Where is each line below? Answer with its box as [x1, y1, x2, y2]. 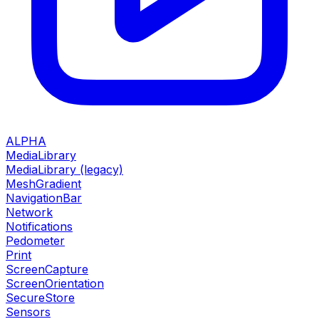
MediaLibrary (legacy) [6, 162, 123, 177]
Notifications [6, 219, 73, 234]
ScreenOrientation [6, 276, 104, 291]
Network [6, 204, 53, 219]
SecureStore [6, 290, 75, 305]
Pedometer [6, 233, 65, 248]
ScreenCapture [6, 261, 88, 276]
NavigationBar [6, 190, 82, 205]
